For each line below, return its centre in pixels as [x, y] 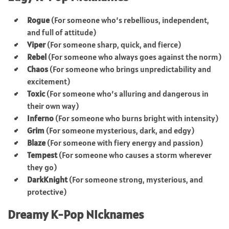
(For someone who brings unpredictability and [130, 69]
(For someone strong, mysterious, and [135, 179]
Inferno [40, 118]
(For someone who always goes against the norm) [134, 56]
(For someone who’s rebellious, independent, [129, 20]
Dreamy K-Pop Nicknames [76, 214]
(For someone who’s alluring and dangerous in [127, 93]
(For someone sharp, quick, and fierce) [113, 44]
